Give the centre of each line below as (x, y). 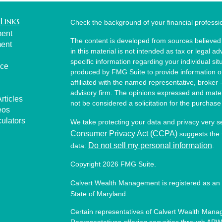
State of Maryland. (99, 194)
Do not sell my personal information (150, 146)
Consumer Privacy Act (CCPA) (124, 134)
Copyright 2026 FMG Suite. (113, 164)
